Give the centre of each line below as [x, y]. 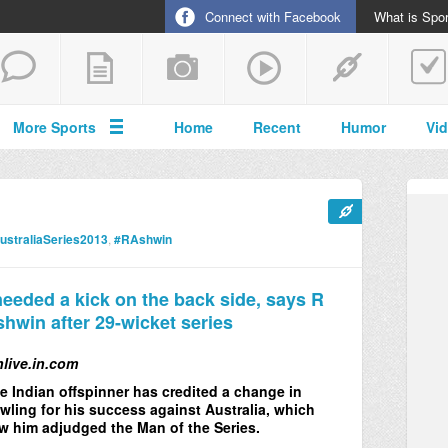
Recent [277, 127]
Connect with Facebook [272, 16]
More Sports [54, 127]
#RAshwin [142, 239]
